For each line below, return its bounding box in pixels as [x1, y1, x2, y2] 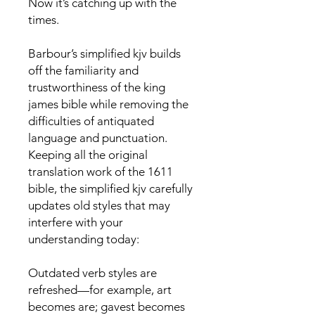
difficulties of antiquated [28, 114, 154, 128]
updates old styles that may [28, 198, 170, 212]
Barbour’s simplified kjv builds [28, 46, 181, 60]
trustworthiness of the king [28, 80, 165, 94]
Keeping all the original [28, 148, 148, 162]
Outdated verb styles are [28, 266, 157, 280]
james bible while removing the [28, 97, 188, 111]
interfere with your [28, 215, 123, 229]
